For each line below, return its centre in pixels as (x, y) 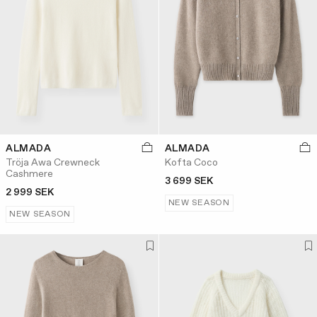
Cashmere (29, 174)
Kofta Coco (191, 163)
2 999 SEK (30, 193)
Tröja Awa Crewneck (53, 163)
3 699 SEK (189, 181)
